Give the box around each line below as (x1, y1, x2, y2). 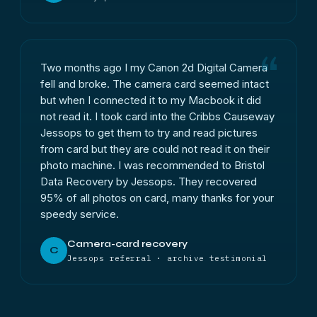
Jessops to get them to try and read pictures (40, 126, 258, 139)
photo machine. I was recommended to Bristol (40, 158, 265, 172)
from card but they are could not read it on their (40, 142, 270, 156)
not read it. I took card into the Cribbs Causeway (40, 110, 275, 123)
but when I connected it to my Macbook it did (40, 93, 261, 107)
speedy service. (40, 207, 119, 221)
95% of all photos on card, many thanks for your (40, 191, 274, 204)
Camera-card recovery (67, 238, 188, 250)
